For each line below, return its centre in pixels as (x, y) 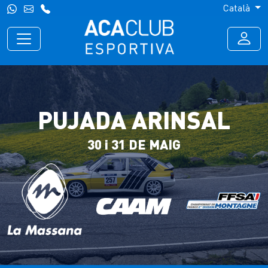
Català (238, 8)
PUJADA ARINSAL (134, 119)
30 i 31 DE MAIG (134, 144)
